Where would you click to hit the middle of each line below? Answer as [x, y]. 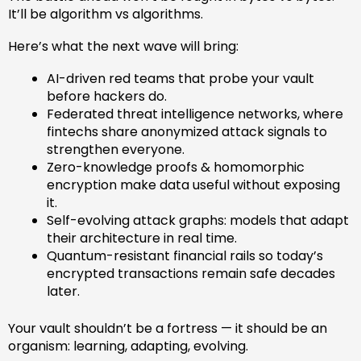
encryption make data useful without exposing [193, 185]
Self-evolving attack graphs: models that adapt [198, 220]
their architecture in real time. [142, 238]
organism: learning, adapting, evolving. [128, 346]
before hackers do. [107, 96]
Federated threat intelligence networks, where [195, 114]
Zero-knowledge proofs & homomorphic [176, 167]
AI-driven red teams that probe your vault [180, 78]
